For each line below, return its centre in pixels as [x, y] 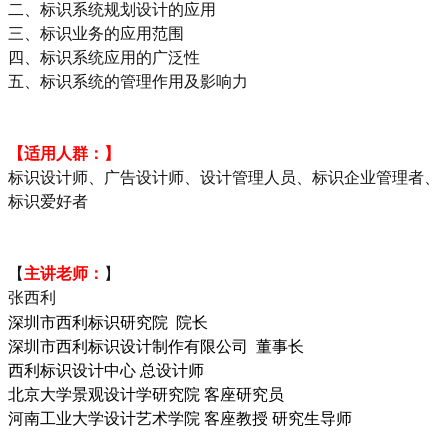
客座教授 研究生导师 [276, 417]
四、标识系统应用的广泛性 [104, 57]
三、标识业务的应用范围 [96, 33]
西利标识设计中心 [72, 369]
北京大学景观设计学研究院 [104, 393]
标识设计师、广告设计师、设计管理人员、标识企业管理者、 [224, 177]
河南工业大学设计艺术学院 [104, 417]
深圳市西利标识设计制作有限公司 [128, 345]
